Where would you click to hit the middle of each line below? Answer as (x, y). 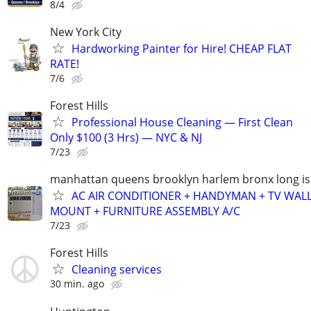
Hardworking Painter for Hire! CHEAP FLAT (182, 48)
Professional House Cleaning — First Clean (182, 122)
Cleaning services (117, 270)
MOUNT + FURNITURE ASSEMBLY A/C (145, 211)
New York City (86, 32)
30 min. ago (77, 284)
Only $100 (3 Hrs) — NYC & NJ (126, 137)
